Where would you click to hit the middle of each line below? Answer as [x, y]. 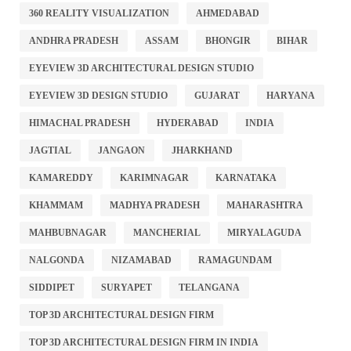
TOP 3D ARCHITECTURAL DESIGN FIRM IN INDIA [144, 342]
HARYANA [290, 95]
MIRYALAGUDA [264, 232]
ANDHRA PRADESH [74, 40]
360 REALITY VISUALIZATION [99, 13]
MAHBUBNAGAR [68, 232]
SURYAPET [126, 287]
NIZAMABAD [141, 260]
